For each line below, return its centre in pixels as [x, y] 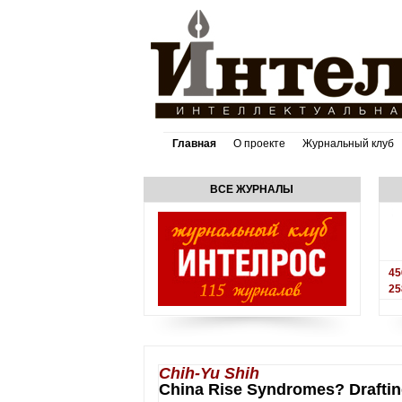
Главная [194, 144]
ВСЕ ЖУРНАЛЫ [252, 189]
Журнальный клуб [348, 144]
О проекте [259, 144]
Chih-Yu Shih [209, 373]
